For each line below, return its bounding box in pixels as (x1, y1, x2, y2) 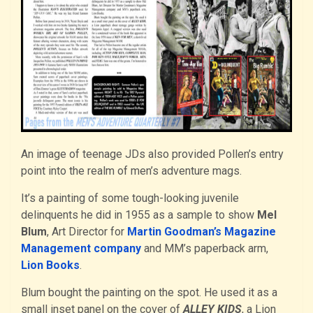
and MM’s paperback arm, (141, 241, 268, 255)
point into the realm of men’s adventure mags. (21, 163, 242, 177)
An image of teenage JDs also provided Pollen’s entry (21, 147, 284, 161)
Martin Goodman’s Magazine (127, 224, 276, 238)
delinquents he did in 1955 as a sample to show (21, 208, 257, 221)
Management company (21, 241, 141, 255)
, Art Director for (47, 224, 127, 238)
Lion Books (21, 258, 80, 272)
